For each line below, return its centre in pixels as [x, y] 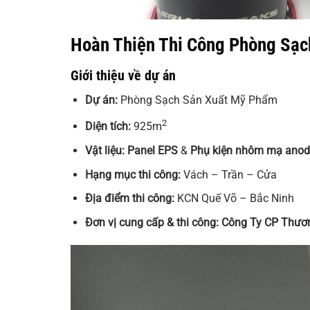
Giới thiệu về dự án [123, 76]
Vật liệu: [104, 150]
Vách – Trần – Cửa [228, 174]
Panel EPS [152, 150]
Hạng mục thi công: [133, 174]
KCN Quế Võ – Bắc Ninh [234, 199]
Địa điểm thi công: [129, 199]
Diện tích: [108, 127]
